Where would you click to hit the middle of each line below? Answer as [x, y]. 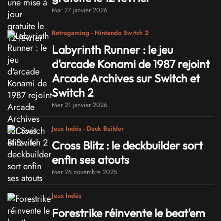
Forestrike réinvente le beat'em [129, 213]
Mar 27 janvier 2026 [79, 10]
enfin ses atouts [91, 160]
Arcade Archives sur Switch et [126, 78]
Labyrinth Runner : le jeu [112, 50]
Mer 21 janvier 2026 [79, 105]
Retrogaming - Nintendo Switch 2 [100, 33]
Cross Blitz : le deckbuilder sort [127, 146]
